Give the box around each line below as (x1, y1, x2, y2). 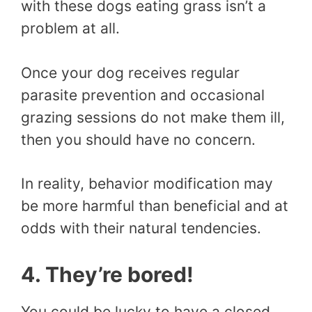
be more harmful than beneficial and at (21, 197, 288, 215)
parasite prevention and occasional (21, 86, 265, 104)
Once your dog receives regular (21, 63, 240, 81)
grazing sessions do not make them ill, (21, 108, 285, 126)
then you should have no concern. (21, 130, 256, 148)
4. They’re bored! (21, 261, 194, 287)
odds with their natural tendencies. (21, 219, 261, 237)
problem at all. (21, 19, 120, 38)
